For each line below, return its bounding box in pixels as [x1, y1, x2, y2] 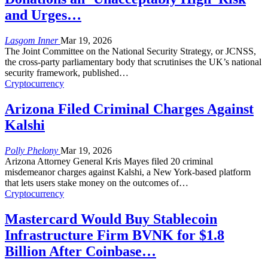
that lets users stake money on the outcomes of [5, 178, 179, 188]
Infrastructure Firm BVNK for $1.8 [5, 227, 224, 243]
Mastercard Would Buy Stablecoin [5, 211, 217, 227]
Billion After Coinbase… [5, 243, 156, 259]
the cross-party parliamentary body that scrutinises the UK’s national [5, 57, 261, 68]
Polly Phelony [5, 145, 60, 156]
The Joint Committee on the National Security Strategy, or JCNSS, [5, 46, 256, 57]
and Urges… [5, 7, 81, 23]
